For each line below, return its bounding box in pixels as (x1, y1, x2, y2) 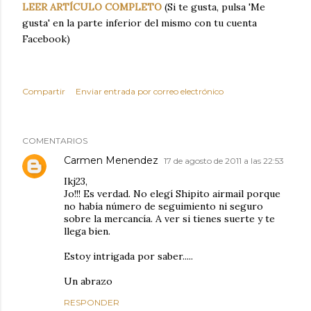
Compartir (22, 85, 65, 96)
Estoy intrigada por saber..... (64, 249, 193, 262)
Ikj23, (64, 174, 87, 187)
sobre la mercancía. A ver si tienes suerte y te (64, 212, 275, 225)
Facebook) (22, 32, 70, 45)
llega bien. (64, 224, 110, 237)
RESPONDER (64, 296, 119, 308)
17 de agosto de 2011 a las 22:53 (164, 155, 284, 166)
